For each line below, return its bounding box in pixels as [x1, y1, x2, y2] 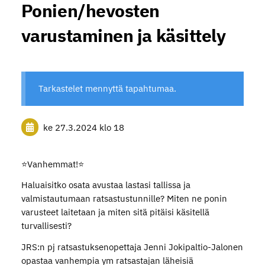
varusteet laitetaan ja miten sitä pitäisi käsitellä [21, 206, 209, 218]
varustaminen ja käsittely [21, 23, 226, 47]
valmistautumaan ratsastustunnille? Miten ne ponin [21, 193, 227, 205]
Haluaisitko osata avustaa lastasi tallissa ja [21, 179, 190, 191]
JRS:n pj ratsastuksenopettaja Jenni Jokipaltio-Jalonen [21, 241, 243, 253]
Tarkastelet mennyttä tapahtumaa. [38, 83, 177, 95]
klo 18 [99, 121, 124, 133]
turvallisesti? [21, 220, 72, 232]
